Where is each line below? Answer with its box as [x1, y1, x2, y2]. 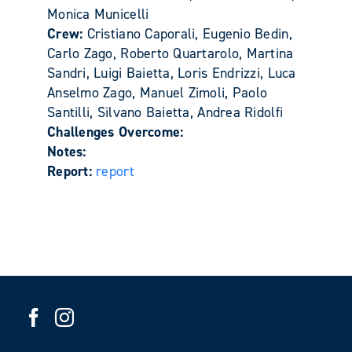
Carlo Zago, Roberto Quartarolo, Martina [47, 43, 294, 63]
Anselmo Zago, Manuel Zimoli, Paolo [47, 82, 268, 102]
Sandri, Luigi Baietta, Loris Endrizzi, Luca [47, 63, 296, 82]
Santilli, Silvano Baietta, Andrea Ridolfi [47, 102, 284, 122]
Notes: [47, 141, 86, 161]
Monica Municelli [47, 4, 149, 24]
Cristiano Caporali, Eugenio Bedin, [86, 24, 292, 43]
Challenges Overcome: [47, 122, 184, 141]
